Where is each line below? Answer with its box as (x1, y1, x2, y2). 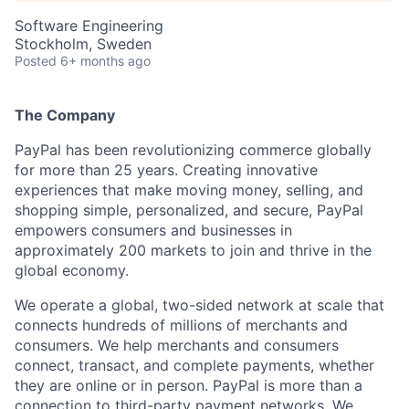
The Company (15, 106, 115, 124)
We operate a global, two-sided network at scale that (15, 296, 384, 314)
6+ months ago (60, 53, 151, 68)
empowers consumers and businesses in (15, 221, 292, 239)
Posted (15, 53, 57, 68)
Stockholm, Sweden (15, 35, 152, 53)
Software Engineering (15, 16, 163, 35)
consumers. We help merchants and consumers (15, 336, 339, 354)
